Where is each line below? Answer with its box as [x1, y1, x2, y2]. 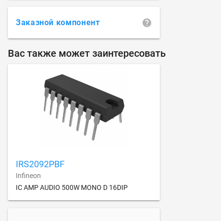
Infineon [16, 171, 41, 180]
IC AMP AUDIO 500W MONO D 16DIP [16, 183, 128, 191]
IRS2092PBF [16, 158, 65, 169]
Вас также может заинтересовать [8, 47, 166, 60]
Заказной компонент [16, 18, 100, 28]
